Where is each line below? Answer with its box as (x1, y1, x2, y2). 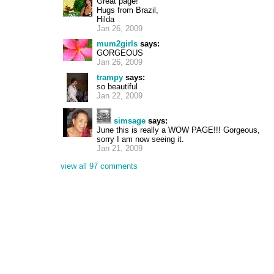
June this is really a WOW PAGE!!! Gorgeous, (97, 125, 260, 135)
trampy (97, 73, 123, 82)
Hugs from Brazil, (97, 6, 158, 15)
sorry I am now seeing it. (97, 135, 184, 144)
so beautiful (97, 82, 138, 91)
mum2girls (97, 39, 138, 48)
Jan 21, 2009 (97, 144, 143, 153)
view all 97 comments (61, 161, 138, 171)
